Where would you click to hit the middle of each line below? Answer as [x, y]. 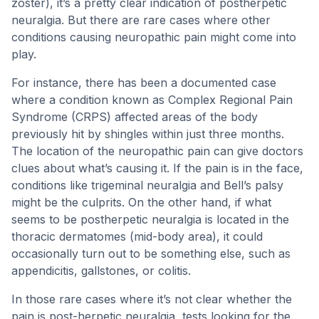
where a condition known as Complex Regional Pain [152, 100]
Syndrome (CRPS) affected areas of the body [135, 117]
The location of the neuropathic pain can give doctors [157, 151]
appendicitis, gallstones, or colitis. [101, 271]
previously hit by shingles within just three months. [148, 134]
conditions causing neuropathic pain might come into [154, 37]
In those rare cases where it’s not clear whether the [152, 299]
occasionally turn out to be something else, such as [151, 253]
